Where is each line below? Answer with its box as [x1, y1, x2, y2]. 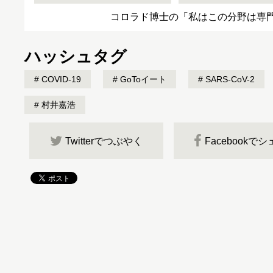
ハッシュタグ [24, 48, 127, 66]
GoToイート [118, 74, 166, 84]
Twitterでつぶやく [65, 135, 143, 146]
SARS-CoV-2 [203, 74, 255, 84]
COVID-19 [39, 74, 81, 84]
